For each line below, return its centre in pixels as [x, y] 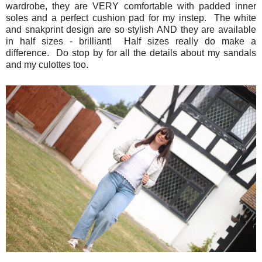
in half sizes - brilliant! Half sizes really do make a [131, 42]
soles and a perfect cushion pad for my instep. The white [131, 18]
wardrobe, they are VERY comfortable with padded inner [131, 6]
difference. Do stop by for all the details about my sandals [131, 53]
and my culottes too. [47, 65]
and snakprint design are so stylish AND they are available [131, 30]
